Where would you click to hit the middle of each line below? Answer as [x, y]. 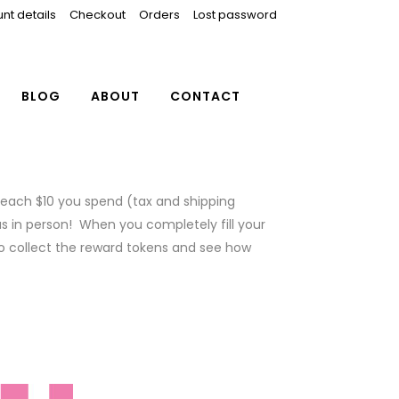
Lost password [235, 15]
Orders [159, 15]
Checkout [98, 15]
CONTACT [205, 96]
